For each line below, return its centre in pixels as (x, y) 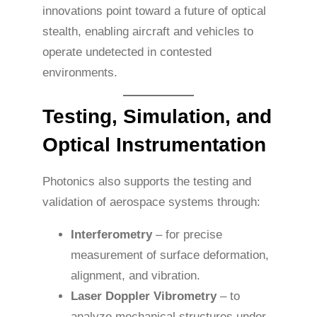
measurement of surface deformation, (170, 255)
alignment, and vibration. (136, 275)
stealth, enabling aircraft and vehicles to (148, 32)
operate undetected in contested (127, 52)
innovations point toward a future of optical (154, 11)
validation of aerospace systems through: (151, 202)
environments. (80, 73)
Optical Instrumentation (154, 144)
